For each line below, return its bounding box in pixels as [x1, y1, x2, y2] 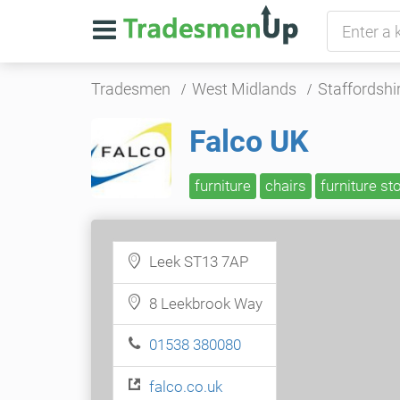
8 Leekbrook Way [142, 294, 262, 312]
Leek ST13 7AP [142, 253, 248, 271]
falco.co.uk [149, 377, 222, 396]
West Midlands [192, 79, 296, 98]
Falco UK [189, 123, 309, 159]
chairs [265, 177, 306, 195]
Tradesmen [91, 79, 171, 98]
